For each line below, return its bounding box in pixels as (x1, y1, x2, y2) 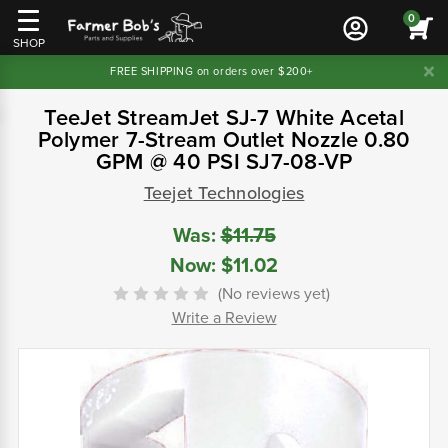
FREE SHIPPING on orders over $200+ (110, 65, 313, 78)
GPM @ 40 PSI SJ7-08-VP (95, 149, 353, 175)
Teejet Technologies (143, 182, 305, 204)
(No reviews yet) (218, 284, 330, 305)
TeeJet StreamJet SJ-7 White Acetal (44, 105, 404, 131)
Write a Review (171, 308, 277, 329)
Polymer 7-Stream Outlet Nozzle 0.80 (37, 127, 411, 153)
